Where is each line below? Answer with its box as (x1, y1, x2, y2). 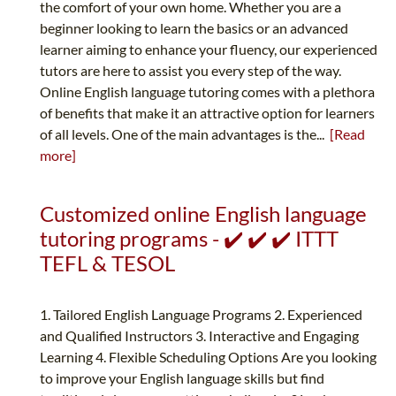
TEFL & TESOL (40, 250, 175, 277)
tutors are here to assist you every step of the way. (40, 62, 341, 80)
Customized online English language (40, 201, 367, 227)
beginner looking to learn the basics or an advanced (40, 19, 348, 37)
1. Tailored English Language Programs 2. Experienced (40, 306, 362, 324)
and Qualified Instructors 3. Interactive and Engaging (40, 327, 359, 345)
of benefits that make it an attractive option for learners (40, 104, 375, 122)
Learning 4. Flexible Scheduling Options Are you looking (40, 348, 377, 366)
